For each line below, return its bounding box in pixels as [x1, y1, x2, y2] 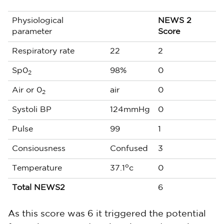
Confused [110, 145, 148, 152]
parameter [12, 28, 52, 35]
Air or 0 [12, 86, 42, 94]
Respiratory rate [12, 47, 82, 55]
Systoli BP [12, 106, 51, 113]
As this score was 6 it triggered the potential [8, 210, 206, 218]
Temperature [12, 164, 62, 172]
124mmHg [110, 106, 150, 113]
